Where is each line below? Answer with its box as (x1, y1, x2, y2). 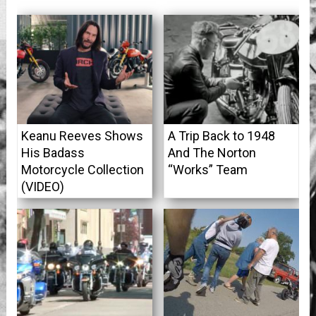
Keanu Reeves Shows (20, 128, 143, 144)
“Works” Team (167, 162, 248, 178)
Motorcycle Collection (20, 162, 144, 178)
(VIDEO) (20, 179, 64, 195)
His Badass (20, 145, 85, 161)
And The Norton (167, 145, 256, 161)
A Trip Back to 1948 (167, 128, 275, 144)
